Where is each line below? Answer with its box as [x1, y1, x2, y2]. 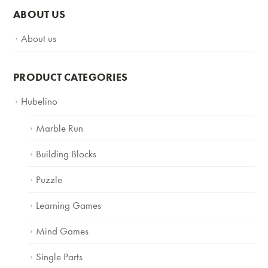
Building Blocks [36, 147, 97, 160]
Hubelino [21, 94, 58, 108]
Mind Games [36, 224, 89, 237]
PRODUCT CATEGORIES [13, 69, 128, 84]
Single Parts [36, 249, 83, 263]
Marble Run [36, 121, 84, 135]
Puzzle [36, 172, 63, 186]
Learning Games [36, 198, 102, 212]
